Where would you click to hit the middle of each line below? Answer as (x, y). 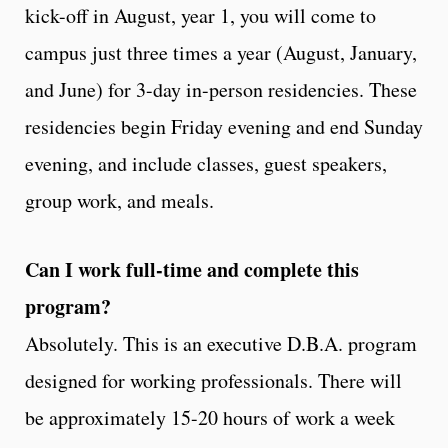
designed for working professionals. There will (213, 381)
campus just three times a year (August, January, (221, 53)
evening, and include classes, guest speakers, (206, 164)
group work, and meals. (119, 201)
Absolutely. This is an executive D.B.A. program (221, 344)
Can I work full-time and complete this (192, 270)
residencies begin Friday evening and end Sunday (224, 127)
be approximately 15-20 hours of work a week (210, 418)
